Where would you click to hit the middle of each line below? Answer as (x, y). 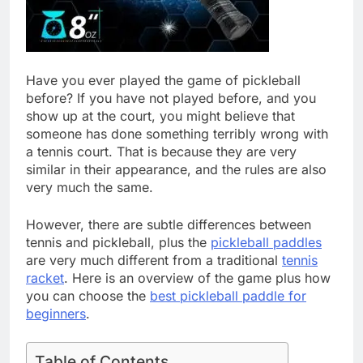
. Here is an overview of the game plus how (197, 278)
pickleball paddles (266, 242)
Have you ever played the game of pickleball (163, 80)
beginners (56, 313)
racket (45, 278)
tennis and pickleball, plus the (118, 242)
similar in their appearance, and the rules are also (176, 169)
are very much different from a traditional (154, 260)
